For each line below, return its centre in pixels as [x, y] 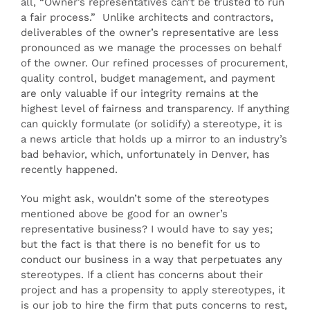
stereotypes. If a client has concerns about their [142, 275]
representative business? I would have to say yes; [147, 229]
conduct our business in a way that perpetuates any [152, 259]
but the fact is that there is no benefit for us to [140, 244]
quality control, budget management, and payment [148, 78]
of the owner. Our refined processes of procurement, [154, 63]
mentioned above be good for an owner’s [124, 214]
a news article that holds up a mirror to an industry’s [154, 139]
